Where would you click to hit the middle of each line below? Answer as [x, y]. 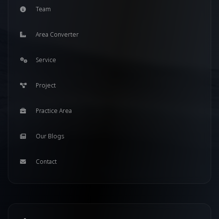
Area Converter [57, 34]
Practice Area [54, 111]
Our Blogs [50, 136]
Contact [46, 162]
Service [46, 60]
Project [46, 85]
